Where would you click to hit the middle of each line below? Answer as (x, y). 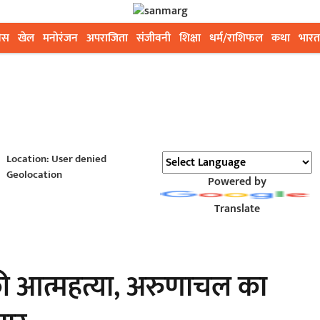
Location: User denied (56, 159)
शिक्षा (190, 38)
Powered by (237, 182)
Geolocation (34, 175)
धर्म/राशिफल (236, 38)
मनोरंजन (60, 38)
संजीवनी (154, 38)
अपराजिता (107, 38)
